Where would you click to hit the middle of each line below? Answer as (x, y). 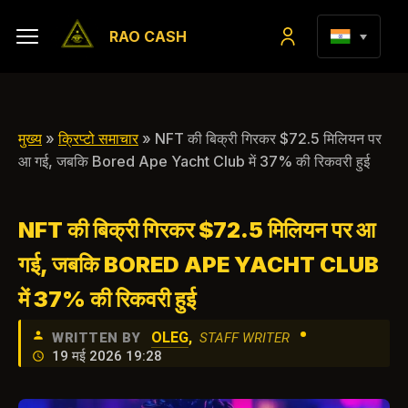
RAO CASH (148, 36)
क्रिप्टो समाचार (98, 138)
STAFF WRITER (245, 338)
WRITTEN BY (96, 338)
